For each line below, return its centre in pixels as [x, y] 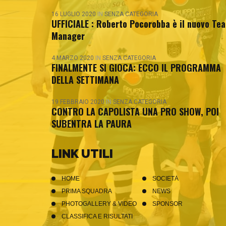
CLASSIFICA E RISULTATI [97, 216]
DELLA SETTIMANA [85, 80]
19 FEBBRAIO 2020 [79, 102]
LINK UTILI [82, 154]
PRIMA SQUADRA [87, 191]
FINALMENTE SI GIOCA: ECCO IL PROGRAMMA [136, 68]
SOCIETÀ [165, 179]
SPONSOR [167, 204]
